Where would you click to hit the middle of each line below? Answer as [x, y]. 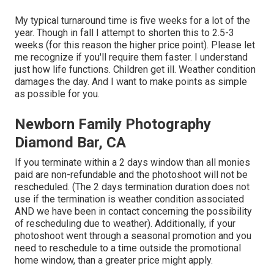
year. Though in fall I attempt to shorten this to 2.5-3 [124, 32]
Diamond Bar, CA [70, 142]
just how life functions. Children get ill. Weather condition [135, 69]
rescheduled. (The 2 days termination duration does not [132, 187]
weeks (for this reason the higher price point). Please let [135, 45]
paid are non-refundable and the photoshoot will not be [131, 174]
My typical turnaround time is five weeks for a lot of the [132, 20]
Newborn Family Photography [113, 124]
